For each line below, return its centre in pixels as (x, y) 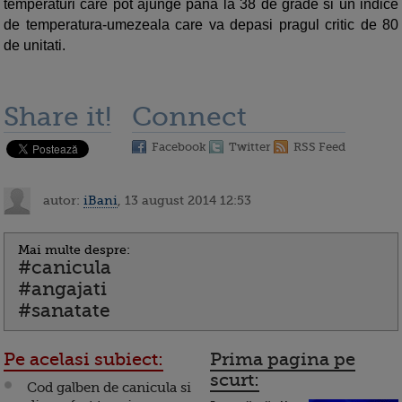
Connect (189, 117)
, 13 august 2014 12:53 (184, 200)
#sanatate (64, 311)
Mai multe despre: (74, 250)
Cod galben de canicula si (109, 388)
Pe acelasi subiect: (83, 360)
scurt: (235, 380)
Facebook (179, 147)
